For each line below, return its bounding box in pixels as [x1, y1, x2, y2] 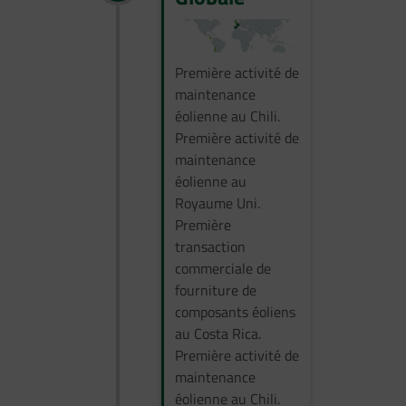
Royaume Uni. [175, 192, 260, 215]
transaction [175, 236, 246, 258]
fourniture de [175, 279, 256, 302]
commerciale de [175, 257, 271, 280]
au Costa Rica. [175, 323, 261, 345]
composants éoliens [175, 301, 295, 324]
